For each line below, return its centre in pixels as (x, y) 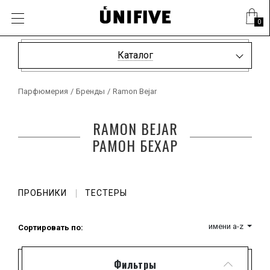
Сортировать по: (51, 228)
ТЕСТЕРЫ (106, 193)
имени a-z (227, 226)
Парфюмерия (43, 92)
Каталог (135, 55)
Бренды (90, 92)
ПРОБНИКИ (42, 193)
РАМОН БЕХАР (135, 145)
